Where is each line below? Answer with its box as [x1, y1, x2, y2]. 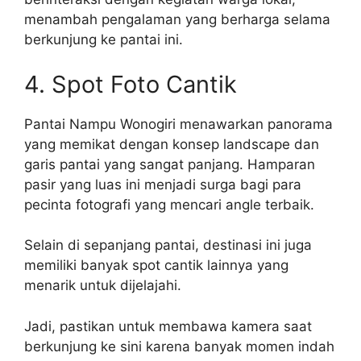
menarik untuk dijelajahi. [24, 277, 181, 293]
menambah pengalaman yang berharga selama [24, 11, 330, 27]
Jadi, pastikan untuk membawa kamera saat [24, 317, 312, 334]
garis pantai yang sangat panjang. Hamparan [24, 156, 315, 172]
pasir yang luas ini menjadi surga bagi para [24, 176, 301, 193]
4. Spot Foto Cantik [24, 69, 237, 98]
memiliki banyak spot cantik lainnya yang [24, 257, 288, 273]
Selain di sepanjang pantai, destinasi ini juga [24, 237, 312, 253]
